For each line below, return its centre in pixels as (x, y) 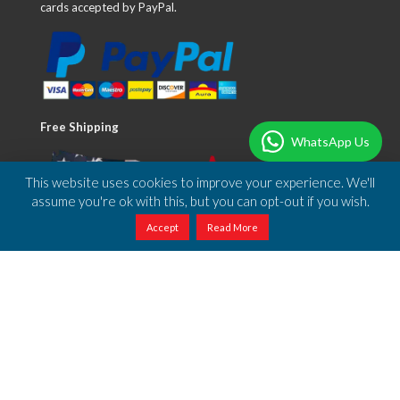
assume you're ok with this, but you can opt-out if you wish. (200, 201)
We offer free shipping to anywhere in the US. (157, 269)
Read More (233, 227)
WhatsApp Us (330, 141)
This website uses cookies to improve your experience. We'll (200, 183)
